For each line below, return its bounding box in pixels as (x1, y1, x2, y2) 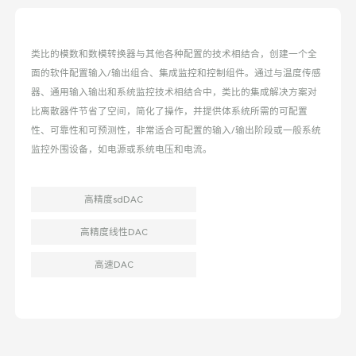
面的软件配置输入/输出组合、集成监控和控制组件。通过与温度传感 (31, 68, 322, 79)
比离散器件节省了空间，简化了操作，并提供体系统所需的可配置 (31, 106, 308, 117)
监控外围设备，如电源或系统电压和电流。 (31, 144, 213, 155)
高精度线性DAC (79, 226, 148, 238)
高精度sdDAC (84, 194, 144, 206)
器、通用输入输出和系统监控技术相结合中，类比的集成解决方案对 (31, 87, 318, 98)
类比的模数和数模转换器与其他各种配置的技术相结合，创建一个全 (31, 48, 318, 60)
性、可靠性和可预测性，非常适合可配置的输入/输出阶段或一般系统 (31, 125, 322, 136)
